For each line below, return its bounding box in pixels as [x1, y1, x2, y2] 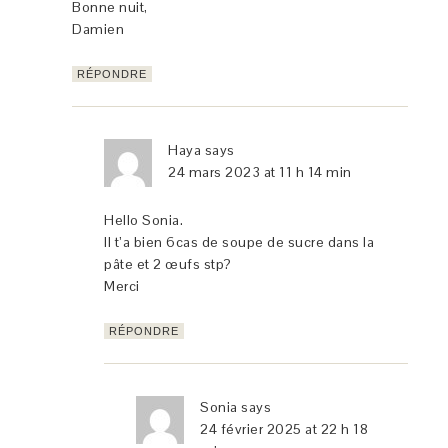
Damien [72, 20, 125, 39]
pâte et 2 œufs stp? [104, 255, 232, 274]
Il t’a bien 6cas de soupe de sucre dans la [104, 233, 375, 252]
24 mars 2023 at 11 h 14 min [168, 163, 352, 182]
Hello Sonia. [104, 211, 184, 230]
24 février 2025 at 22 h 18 [200, 420, 369, 439]
